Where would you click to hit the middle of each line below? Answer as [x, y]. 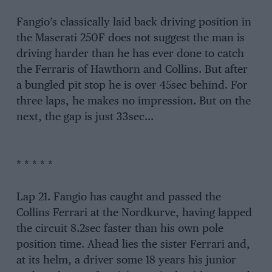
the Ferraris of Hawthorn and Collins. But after [132, 70]
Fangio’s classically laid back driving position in [134, 22]
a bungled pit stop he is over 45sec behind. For [132, 85]
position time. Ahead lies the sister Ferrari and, [133, 244]
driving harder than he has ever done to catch [130, 54]
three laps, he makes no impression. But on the [133, 101]
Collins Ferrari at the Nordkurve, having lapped [134, 213]
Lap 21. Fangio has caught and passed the [118, 197]
